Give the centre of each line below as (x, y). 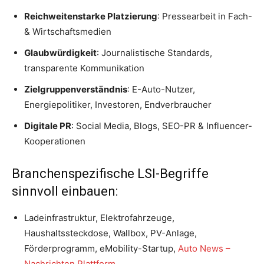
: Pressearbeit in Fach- (205, 16)
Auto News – (204, 248)
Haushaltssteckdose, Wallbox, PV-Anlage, (110, 233)
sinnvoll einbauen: (65, 191)
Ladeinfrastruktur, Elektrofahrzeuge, (99, 217)
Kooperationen (55, 141)
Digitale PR (48, 126)
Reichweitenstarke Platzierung (91, 16)
